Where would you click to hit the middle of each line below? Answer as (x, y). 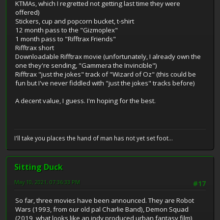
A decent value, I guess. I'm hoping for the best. (85, 100)
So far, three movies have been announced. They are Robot (105, 201)
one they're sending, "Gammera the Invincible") (86, 65)
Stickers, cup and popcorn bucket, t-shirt (75, 21)
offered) (27, 12)
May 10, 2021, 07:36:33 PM (47, 182)
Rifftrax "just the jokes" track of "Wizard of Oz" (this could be (106, 74)
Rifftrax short (35, 47)
